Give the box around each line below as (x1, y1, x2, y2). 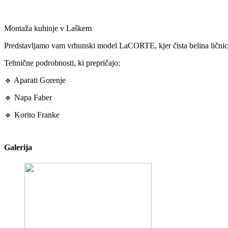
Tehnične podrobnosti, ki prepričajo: (4, 58, 120, 67)
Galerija (4, 142, 32, 152)
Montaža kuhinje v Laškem (4, 23, 92, 33)
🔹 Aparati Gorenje (4, 75, 68, 84)
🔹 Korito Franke (4, 110, 60, 119)
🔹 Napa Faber (4, 93, 54, 102)
